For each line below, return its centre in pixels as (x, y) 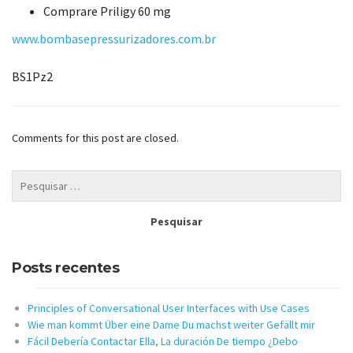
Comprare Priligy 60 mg (107, 11)
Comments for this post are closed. (95, 138)
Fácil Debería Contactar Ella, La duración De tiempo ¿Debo (163, 342)
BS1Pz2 (32, 76)
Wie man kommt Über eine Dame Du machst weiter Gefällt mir (171, 325)
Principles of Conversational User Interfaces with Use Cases (169, 308)
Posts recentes (65, 268)
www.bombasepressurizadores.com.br (114, 38)
